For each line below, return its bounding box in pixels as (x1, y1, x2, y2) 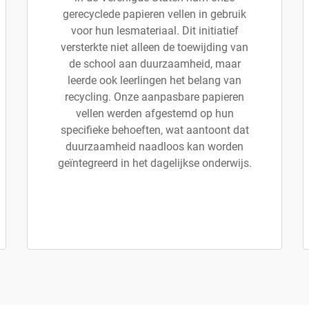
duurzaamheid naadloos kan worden (66, 140, 243, 153)
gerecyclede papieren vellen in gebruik (63, 8, 246, 21)
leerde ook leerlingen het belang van (68, 74, 241, 87)
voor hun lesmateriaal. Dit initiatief (70, 24, 239, 37)
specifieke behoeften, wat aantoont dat (60, 123, 249, 137)
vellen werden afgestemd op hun (75, 107, 234, 120)
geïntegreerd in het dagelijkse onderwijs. (57, 157, 252, 170)
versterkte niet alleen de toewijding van (61, 41, 248, 54)
